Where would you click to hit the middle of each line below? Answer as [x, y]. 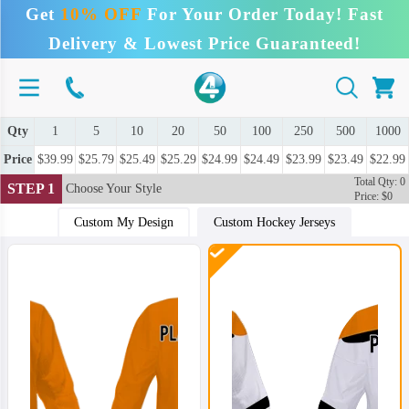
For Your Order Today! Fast [262, 14]
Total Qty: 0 [380, 182]
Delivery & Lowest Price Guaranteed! [204, 43]
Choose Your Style [114, 189]
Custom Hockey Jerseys [274, 222]
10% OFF [101, 14]
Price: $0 [373, 196]
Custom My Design [124, 222]
